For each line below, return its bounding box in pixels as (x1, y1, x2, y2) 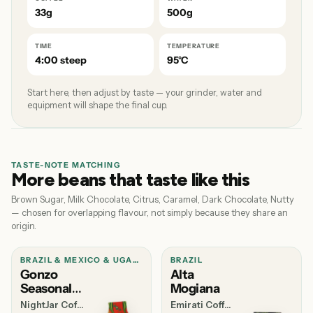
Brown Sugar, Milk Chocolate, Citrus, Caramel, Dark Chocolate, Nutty (11, 194, 294, 205)
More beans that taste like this (11, 168, 249, 191)
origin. (11, 220, 36, 231)
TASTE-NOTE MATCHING (11, 160, 121, 170)
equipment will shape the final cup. (27, 100, 168, 110)
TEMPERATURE (167, 42, 220, 50)
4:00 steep (35, 54, 87, 66)
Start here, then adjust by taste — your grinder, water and (27, 87, 262, 98)
